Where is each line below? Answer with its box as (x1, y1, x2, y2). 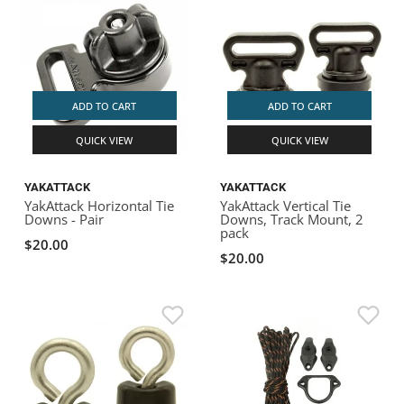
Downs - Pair (24, 210, 105, 228)
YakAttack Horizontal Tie (24, 197, 175, 215)
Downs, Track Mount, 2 (220, 210, 363, 228)
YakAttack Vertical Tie (220, 197, 351, 215)
